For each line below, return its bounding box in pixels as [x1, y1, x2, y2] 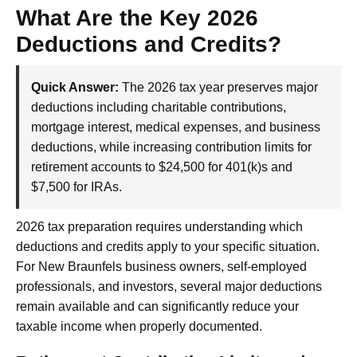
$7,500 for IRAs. [31, 180, 122, 194]
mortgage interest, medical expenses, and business [31, 120, 320, 135]
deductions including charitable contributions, [31, 100, 286, 115]
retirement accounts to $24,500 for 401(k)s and [31, 160, 292, 175]
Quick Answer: [31, 80, 119, 95]
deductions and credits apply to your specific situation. [16, 240, 320, 254]
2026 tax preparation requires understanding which [16, 220, 303, 234]
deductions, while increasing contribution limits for [31, 140, 312, 155]
